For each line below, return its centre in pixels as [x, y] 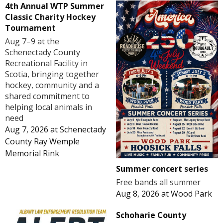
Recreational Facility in [46, 63]
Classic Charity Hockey [50, 17]
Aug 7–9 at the [32, 41]
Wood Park [191, 194]
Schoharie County [151, 215]
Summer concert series [162, 169]
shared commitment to [47, 96]
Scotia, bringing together [52, 74]
